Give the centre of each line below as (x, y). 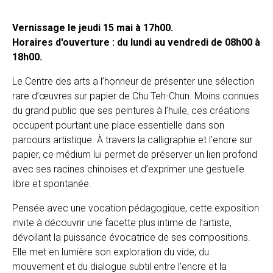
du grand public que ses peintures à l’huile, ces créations (131, 111)
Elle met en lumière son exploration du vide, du (111, 252)
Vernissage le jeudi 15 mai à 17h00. (93, 28)
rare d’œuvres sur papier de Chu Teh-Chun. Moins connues (136, 96)
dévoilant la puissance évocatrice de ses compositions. (131, 238)
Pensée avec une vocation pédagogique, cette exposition (136, 208)
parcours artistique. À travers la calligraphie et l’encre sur (132, 140)
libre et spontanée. (52, 184)
